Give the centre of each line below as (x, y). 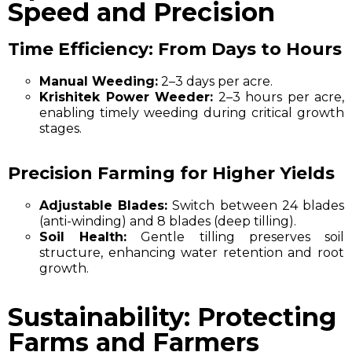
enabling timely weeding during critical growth (192, 113)
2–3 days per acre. (215, 82)
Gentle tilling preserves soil (235, 237)
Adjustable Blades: (103, 206)
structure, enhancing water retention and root (192, 253)
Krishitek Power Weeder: (126, 97)
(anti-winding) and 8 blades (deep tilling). (168, 222)
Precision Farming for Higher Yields (171, 174)
